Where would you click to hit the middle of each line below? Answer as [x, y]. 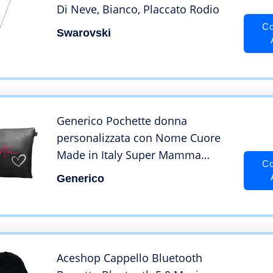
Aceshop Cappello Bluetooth [129, 258]
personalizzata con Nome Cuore [139, 138]
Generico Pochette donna [122, 121]
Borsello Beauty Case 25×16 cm [137, 172]
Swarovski [84, 33]
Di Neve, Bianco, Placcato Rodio [138, 9]
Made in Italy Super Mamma [129, 155]
